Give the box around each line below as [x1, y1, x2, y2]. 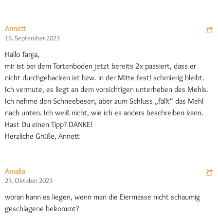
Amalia [5, 166, 25, 176]
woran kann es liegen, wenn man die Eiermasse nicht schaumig [5, 192, 200, 202]
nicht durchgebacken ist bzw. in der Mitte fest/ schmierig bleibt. [5, 73, 204, 83]
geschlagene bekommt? [5, 204, 79, 214]
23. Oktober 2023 [5, 176, 53, 185]
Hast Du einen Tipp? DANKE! [5, 120, 93, 129]
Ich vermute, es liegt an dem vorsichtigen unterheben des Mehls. [5, 85, 208, 94]
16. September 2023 [5, 34, 60, 43]
